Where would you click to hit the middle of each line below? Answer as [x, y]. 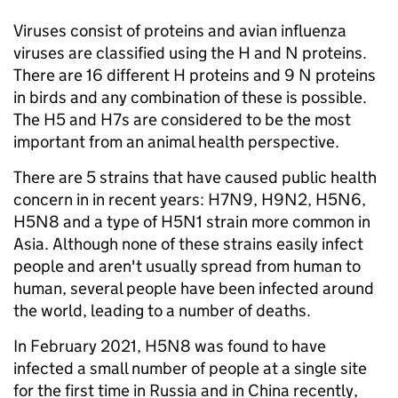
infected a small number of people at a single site [190, 368]
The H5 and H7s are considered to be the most [182, 119]
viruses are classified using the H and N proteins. [190, 53]
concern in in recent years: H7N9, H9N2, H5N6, [190, 199]
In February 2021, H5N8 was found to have [170, 346]
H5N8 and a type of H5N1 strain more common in [192, 222]
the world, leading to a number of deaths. [162, 310]
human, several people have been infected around [194, 288]
